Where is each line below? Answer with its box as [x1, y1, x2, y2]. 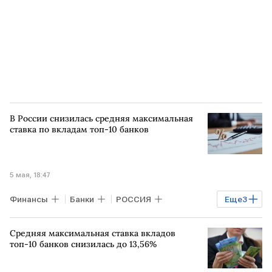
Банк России [116, 216, 168, 226]
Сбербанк [15, 216, 55, 226]
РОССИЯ [116, 194, 151, 204]
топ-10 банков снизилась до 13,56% [10, 238, 157, 250]
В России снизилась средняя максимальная [10, 113, 193, 124]
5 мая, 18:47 [10, 170, 50, 179]
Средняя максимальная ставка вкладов [10, 227, 175, 239]
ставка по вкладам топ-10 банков [10, 124, 149, 135]
